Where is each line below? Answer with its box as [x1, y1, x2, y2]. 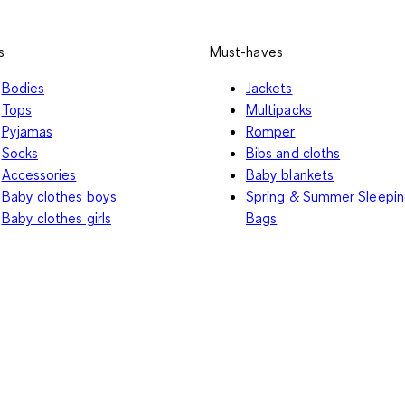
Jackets [246, 78, 293, 97]
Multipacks [246, 99, 312, 118]
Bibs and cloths [246, 143, 341, 162]
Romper [246, 121, 296, 140]
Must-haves [210, 42, 283, 61]
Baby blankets [246, 165, 334, 184]
